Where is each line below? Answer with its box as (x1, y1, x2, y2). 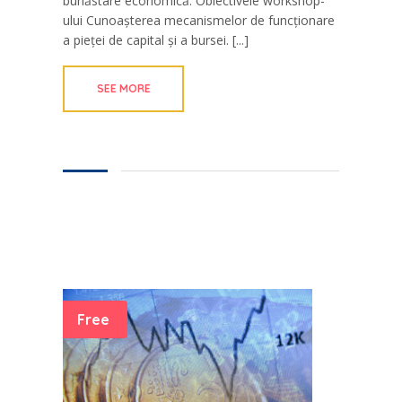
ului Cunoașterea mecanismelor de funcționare (63, 12, 335, 30)
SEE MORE (96, 82, 151, 96)
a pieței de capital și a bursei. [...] (63, 31, 249, 49)
